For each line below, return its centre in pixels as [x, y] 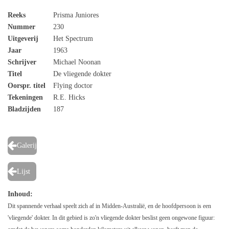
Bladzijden [29, 109]
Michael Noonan [76, 62]
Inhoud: [20, 194]
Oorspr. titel [27, 85]
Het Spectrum [72, 38]
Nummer [21, 27]
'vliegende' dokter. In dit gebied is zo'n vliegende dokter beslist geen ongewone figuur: [111, 218]
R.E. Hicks [68, 97]
